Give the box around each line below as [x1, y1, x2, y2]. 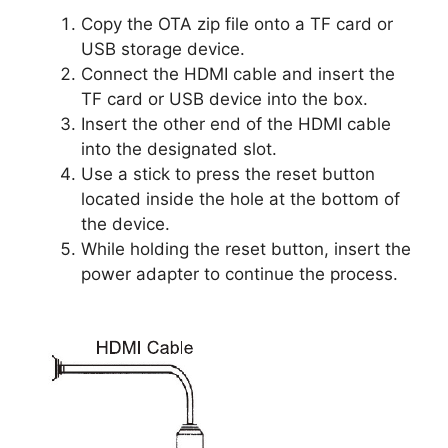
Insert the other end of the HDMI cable [81, 113, 391, 134]
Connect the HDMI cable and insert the [81, 63, 395, 84]
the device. [81, 213, 170, 234]
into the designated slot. [81, 138, 277, 159]
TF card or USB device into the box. [81, 88, 368, 109]
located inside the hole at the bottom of [81, 188, 400, 209]
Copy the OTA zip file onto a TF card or [81, 13, 393, 34]
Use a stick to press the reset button [81, 163, 375, 184]
